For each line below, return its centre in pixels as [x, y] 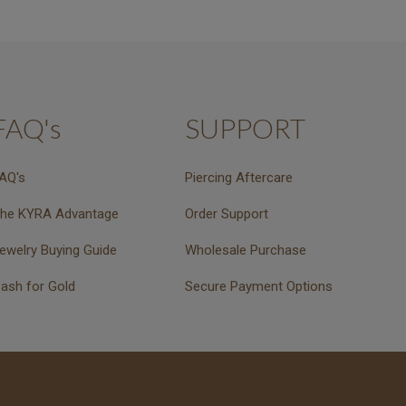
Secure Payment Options [259, 287]
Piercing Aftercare [239, 178]
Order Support [227, 214]
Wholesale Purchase [246, 251]
